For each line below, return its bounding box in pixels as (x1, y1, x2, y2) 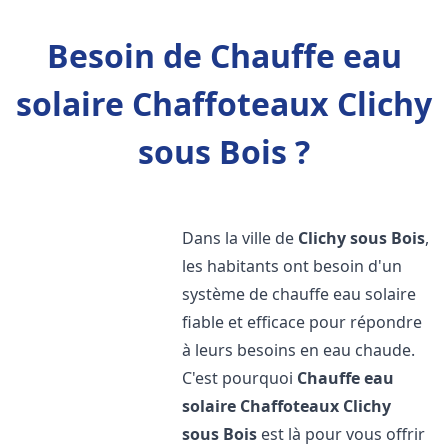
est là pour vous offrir (257, 423, 426, 445)
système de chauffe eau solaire (182, 283, 417, 305)
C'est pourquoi (182, 367, 298, 389)
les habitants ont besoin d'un (182, 255, 403, 277)
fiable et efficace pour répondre (182, 311, 423, 333)
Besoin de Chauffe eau (46, 34, 402, 77)
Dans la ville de (182, 227, 299, 249)
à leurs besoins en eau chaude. (182, 339, 416, 361)
